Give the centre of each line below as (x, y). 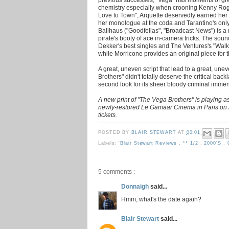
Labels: (109, 143)
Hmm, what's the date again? (161, 199)
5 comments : (117, 171)
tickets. (108, 114)
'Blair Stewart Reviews (149, 143)
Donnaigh (136, 186)
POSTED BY (115, 133)
